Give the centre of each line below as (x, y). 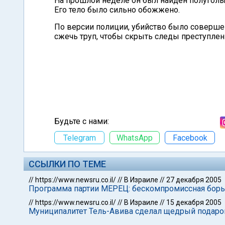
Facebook (190, 138)
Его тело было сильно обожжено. (117, 10)
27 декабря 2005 (194, 180)
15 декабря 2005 (194, 202)
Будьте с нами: (82, 121)
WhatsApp (135, 138)
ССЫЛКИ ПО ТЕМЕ (67, 164)
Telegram (79, 138)
